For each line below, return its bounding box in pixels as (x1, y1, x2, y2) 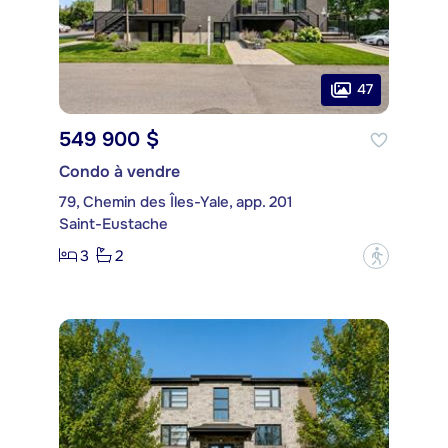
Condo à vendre (59, 160, 180, 182)
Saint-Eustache (59, 213, 168, 234)
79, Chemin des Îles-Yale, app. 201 (59, 191, 293, 212)
